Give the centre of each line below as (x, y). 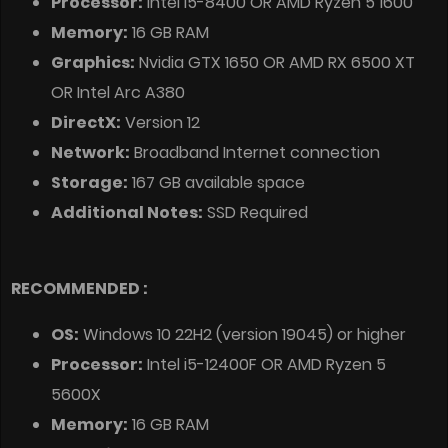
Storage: (89, 182)
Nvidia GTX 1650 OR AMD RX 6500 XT (275, 62)
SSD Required (255, 212)
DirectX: (86, 122)
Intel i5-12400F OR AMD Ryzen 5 (264, 364)
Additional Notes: (127, 212)
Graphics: (93, 62)
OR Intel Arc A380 (118, 92)
